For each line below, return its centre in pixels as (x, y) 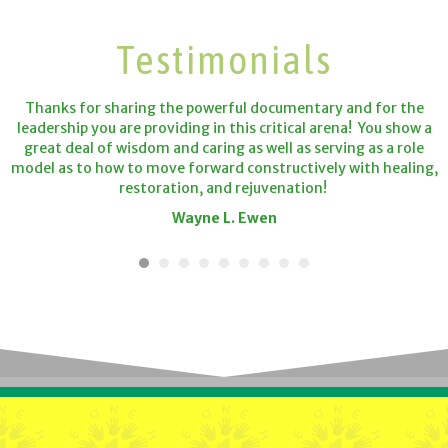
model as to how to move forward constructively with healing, (224, 167)
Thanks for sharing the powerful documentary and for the (224, 107)
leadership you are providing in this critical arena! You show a (224, 127)
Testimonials (224, 59)
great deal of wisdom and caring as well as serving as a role (224, 147)
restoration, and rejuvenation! (224, 187)
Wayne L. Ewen (224, 217)
